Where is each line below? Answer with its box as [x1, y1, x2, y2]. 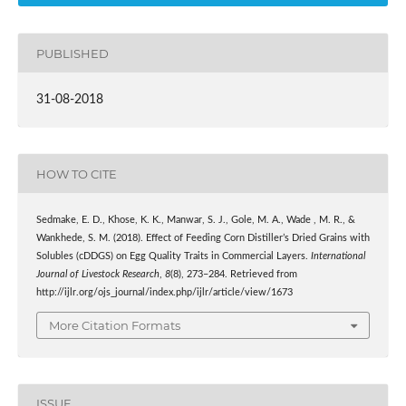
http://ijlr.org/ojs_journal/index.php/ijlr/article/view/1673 [35, 288, 293, 298]
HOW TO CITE [35, 166, 117, 181]
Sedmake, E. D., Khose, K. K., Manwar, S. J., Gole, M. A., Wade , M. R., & [35, 216, 355, 226]
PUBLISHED [35, 45, 109, 61]
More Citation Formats [49, 317, 180, 333]
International [310, 252, 365, 262]
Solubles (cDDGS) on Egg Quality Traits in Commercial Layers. [35, 252, 311, 262]
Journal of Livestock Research [35, 270, 159, 280]
